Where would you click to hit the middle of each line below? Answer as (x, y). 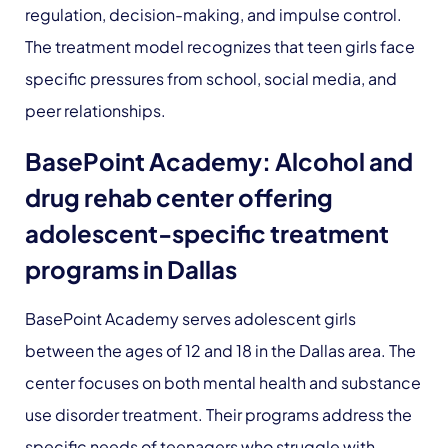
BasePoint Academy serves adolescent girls (190, 318)
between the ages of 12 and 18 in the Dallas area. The (220, 350)
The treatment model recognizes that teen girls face (220, 46)
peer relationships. (95, 110)
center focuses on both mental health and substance (223, 382)
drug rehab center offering (179, 197)
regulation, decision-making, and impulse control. (213, 14)
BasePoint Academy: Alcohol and (219, 161)
